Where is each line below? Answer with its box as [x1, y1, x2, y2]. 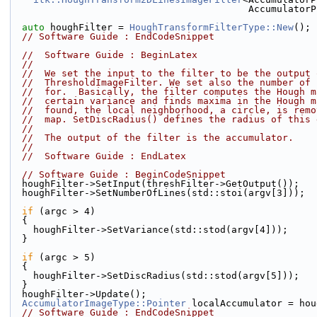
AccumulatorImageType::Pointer [22, 298, 186, 309]
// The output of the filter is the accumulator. [22, 132, 294, 143]
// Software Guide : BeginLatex [22, 50, 197, 60]
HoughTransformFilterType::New [129, 22, 294, 33]
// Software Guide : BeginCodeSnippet [22, 169, 226, 180]
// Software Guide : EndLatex [22, 151, 186, 161]
